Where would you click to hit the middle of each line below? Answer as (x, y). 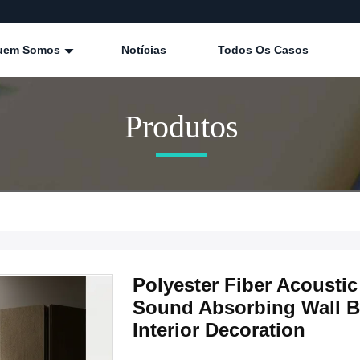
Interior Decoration (219, 330)
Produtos (182, 126)
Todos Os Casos (263, 50)
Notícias (144, 50)
